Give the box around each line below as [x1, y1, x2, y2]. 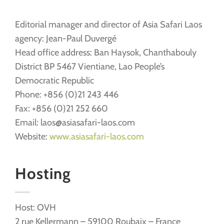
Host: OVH [15, 201, 56, 213]
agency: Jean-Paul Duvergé [15, 33, 116, 44]
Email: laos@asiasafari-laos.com [15, 117, 135, 128]
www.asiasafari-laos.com [49, 131, 144, 142]
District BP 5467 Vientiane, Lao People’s [15, 61, 164, 72]
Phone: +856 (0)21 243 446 [15, 89, 118, 100]
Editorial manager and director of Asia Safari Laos [15, 19, 202, 30]
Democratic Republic [15, 75, 94, 86]
